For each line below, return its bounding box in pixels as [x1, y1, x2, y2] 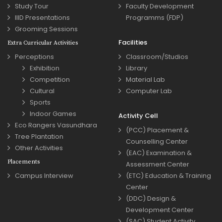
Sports [30, 98, 51, 108]
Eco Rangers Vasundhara [15, 120, 97, 130]
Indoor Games [30, 109, 76, 119]
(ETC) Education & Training [126, 171, 211, 181]
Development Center [126, 205, 194, 215]
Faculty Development [126, 1, 194, 11]
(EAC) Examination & [126, 148, 192, 158]
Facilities [118, 38, 147, 48]
